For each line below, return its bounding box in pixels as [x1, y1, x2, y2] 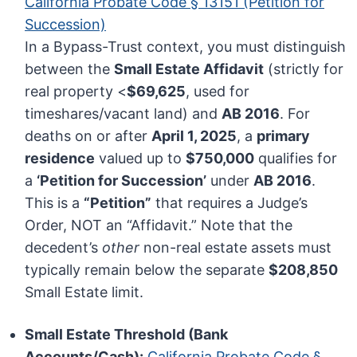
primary [257, 127, 311, 145]
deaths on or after [25, 127, 152, 145]
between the [25, 61, 115, 78]
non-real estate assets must [139, 239, 332, 257]
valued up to [95, 150, 186, 167]
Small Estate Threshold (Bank [25, 326, 229, 343]
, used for [186, 83, 250, 100]
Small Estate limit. [25, 284, 144, 301]
